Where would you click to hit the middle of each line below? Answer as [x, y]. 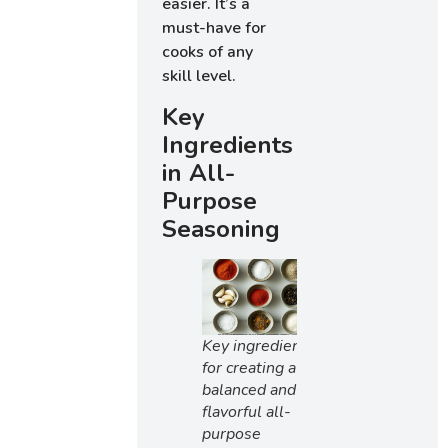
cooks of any [208, 52]
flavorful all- [247, 411]
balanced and [249, 389]
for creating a [249, 367]
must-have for [214, 28]
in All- [199, 172]
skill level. [199, 76]
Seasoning [221, 228]
